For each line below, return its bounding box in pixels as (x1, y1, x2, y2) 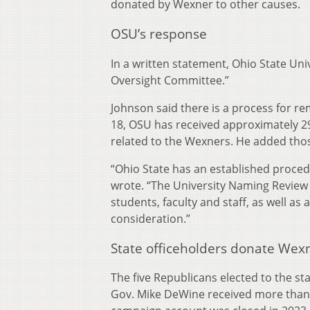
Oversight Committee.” (111, 72, 229, 88)
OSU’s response (111, 25, 207, 43)
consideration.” (111, 210, 190, 226)
